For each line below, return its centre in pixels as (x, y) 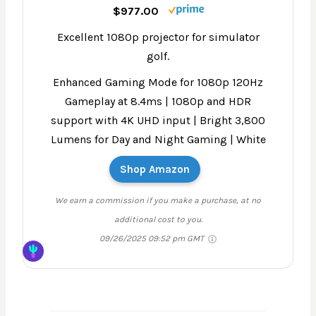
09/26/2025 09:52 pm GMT (153, 238)
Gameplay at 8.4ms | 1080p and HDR (158, 101)
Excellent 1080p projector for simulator (158, 37)
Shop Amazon (154, 169)
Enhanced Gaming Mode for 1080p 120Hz (158, 82)
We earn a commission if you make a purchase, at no (158, 200)
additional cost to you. (158, 219)
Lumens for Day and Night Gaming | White (158, 139)
